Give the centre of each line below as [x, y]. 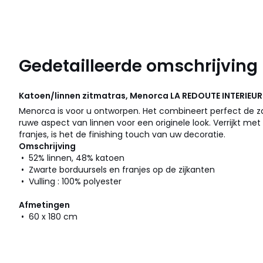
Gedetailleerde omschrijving [138, 66]
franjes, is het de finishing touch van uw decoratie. [122, 135]
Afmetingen [44, 205]
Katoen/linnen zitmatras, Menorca [95, 96]
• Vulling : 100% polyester [70, 182]
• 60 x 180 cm [48, 217]
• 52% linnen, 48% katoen [72, 158]
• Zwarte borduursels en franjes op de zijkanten [117, 170]
